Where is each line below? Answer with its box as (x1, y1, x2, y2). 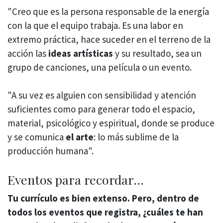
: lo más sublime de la (94, 131, 179, 143)
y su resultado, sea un (113, 47, 202, 59)
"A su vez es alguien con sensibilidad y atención (7, 89, 196, 102)
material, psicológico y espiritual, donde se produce (7, 117, 215, 129)
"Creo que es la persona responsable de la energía (7, 5, 209, 17)
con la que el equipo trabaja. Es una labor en (7, 19, 183, 31)
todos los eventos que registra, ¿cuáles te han (7, 206, 203, 218)
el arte (64, 131, 94, 143)
